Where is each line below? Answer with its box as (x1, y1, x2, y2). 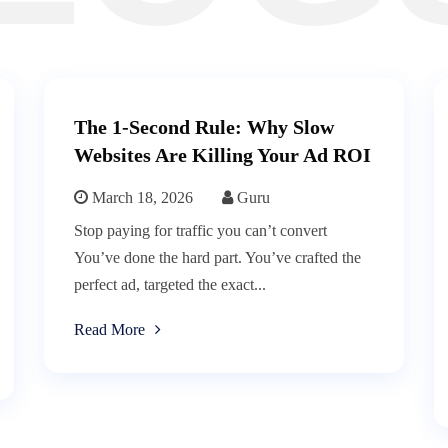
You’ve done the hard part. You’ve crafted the (74, 249, 361, 267)
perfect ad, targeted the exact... (74, 276, 266, 294)
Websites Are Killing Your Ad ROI (74, 144, 371, 167)
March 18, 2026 (88, 189, 193, 207)
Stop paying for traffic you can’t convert (74, 222, 327, 240)
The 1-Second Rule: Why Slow (74, 116, 334, 139)
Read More (74, 321, 145, 339)
